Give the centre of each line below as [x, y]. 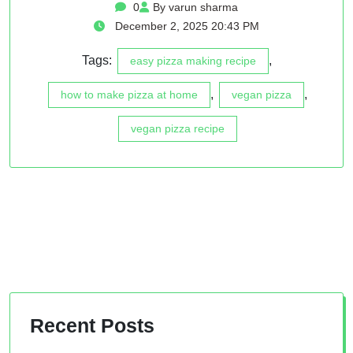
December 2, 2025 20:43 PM [186, 26]
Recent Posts [92, 325]
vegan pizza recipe [178, 128]
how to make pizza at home [129, 94]
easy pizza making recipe [193, 60]
